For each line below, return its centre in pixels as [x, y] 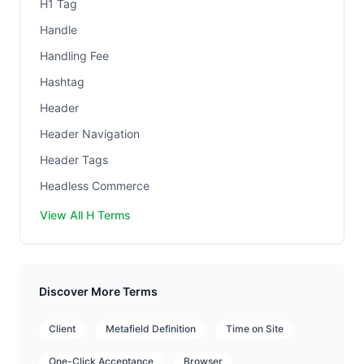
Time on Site [255, 329]
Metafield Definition [151, 329]
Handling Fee [74, 56]
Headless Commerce [95, 186]
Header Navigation [90, 134]
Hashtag [62, 82]
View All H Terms [85, 215]
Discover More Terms [98, 291]
